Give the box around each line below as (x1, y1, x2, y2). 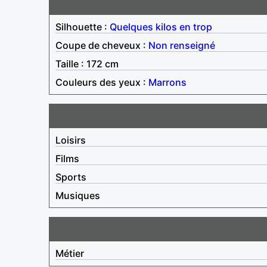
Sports (55, 170, 86, 183)
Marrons (148, 76, 187, 88)
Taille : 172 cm (55, 57, 119, 70)
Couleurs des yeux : (55, 76, 148, 88)
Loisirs (55, 133, 86, 146)
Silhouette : (55, 20, 110, 33)
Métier (55, 247, 84, 259)
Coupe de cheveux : (55, 39, 148, 51)
